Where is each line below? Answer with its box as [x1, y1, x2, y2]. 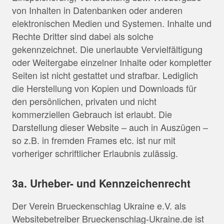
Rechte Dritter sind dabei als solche [12, 29, 153, 42]
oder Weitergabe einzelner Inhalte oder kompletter [12, 55, 211, 68]
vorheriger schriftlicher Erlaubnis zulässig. [12, 146, 178, 159]
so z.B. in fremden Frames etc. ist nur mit [12, 133, 175, 146]
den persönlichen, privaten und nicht [12, 94, 156, 107]
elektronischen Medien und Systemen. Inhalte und [12, 16, 211, 29]
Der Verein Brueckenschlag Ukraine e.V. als [12, 198, 186, 212]
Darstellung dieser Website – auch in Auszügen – [12, 120, 208, 133]
